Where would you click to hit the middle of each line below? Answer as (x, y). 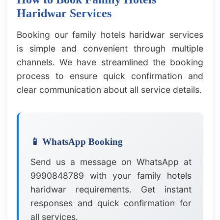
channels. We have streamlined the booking (110, 62)
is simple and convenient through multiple (110, 49)
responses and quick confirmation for (111, 203)
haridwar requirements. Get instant (111, 190)
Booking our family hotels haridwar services (110, 35)
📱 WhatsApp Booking (77, 142)
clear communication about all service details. (110, 90)
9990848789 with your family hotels (111, 176)
